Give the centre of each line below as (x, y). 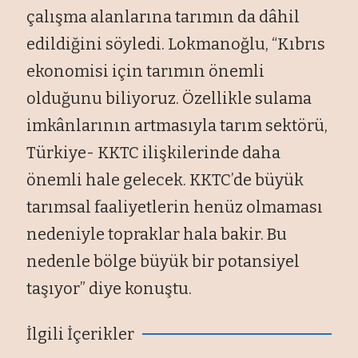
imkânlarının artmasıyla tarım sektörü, (177, 125)
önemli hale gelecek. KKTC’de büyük (165, 179)
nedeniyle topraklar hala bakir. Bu (157, 234)
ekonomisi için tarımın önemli (146, 71)
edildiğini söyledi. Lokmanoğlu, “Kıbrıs (176, 44)
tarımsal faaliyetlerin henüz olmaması (175, 207)
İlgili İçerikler (81, 334)
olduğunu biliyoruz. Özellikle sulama (169, 98)
